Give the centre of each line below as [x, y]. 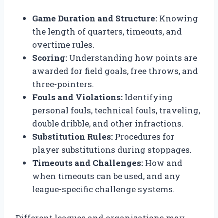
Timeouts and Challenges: [88, 163]
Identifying [148, 97]
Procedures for [144, 136]
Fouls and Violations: [77, 97]
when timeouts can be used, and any [106, 176]
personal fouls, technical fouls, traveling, [116, 110]
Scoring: [50, 57]
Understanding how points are [132, 57]
